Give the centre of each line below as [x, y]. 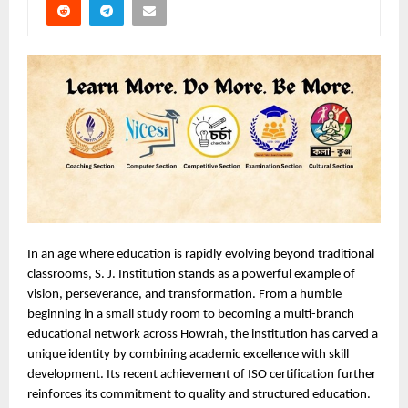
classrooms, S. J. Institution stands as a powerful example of [191, 274]
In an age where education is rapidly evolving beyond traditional [201, 254]
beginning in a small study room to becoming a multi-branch [191, 314]
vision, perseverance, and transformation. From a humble [184, 294]
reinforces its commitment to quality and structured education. [199, 394]
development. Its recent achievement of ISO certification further [202, 374]
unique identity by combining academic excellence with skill [188, 354]
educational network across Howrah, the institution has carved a [203, 334]
